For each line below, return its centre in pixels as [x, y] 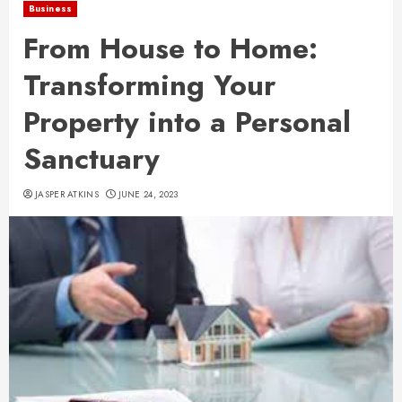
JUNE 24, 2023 [148, 194]
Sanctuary [92, 159]
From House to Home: [170, 48]
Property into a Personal [187, 122]
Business [50, 9]
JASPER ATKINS [67, 194]
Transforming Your [149, 85]
